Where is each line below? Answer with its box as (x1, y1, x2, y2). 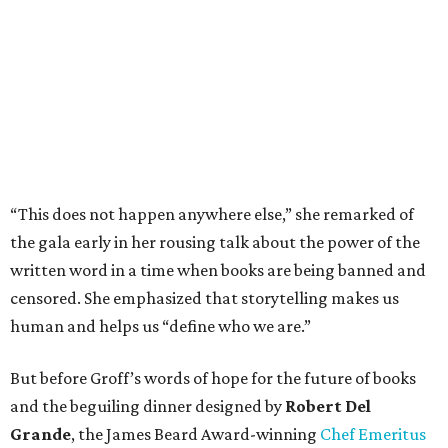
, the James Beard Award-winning (71, 423, 320, 444)
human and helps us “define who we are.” (10, 315, 311, 336)
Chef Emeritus (320, 423, 426, 444)
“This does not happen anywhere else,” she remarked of (10, 203, 414, 224)
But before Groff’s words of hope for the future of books (10, 367, 416, 388)
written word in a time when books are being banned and (10, 259, 426, 280)
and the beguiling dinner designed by (10, 395, 285, 416)
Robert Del (285, 395, 371, 416)
